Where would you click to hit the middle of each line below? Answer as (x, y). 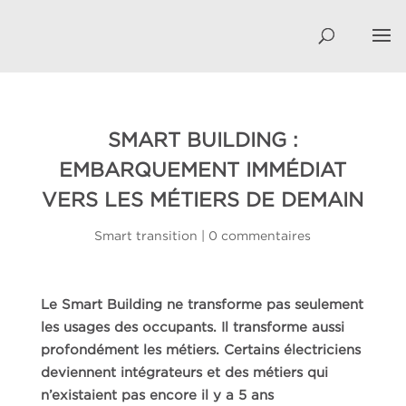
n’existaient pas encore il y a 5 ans (157, 394)
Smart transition (146, 235)
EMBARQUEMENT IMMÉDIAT (203, 169)
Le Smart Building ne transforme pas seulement (202, 304)
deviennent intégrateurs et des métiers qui (184, 372)
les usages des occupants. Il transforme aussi (192, 326)
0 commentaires (260, 235)
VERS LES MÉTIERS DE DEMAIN (203, 199)
